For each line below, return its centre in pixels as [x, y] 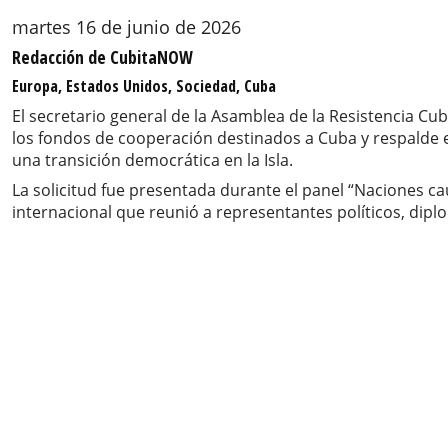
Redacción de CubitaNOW [102, 56]
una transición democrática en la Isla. [152, 159]
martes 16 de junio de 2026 [126, 26]
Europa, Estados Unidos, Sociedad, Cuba [144, 85]
